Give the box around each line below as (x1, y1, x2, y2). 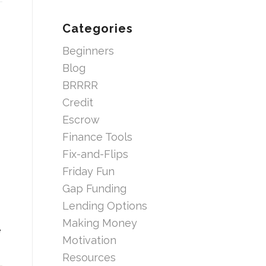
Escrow (62, 113, 100, 126)
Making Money (62, 216, 138, 229)
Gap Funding (62, 182, 127, 195)
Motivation (62, 233, 117, 246)
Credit (62, 96, 94, 109)
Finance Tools (62, 130, 133, 143)
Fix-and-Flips (62, 147, 129, 160)
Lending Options (62, 199, 148, 212)
